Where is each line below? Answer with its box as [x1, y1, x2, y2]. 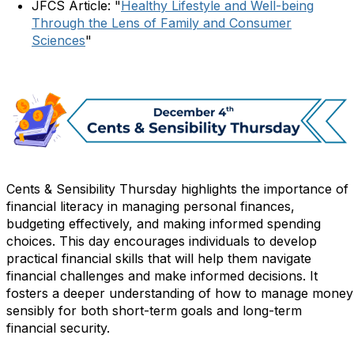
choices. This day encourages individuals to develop [6, 232, 317, 249]
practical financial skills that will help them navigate [6, 250, 311, 266]
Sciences [32, 32, 85, 49]
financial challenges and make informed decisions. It [6, 267, 318, 284]
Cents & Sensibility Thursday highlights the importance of [6, 180, 348, 197]
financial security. [6, 319, 110, 336]
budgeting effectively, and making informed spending [6, 215, 321, 232]
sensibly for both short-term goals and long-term [6, 302, 302, 318]
